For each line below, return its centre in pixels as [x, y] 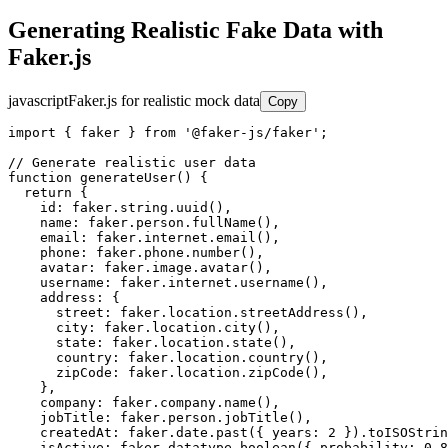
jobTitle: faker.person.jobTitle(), [160, 418]
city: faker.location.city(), [144, 328]
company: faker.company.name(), [144, 403]
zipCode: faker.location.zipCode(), [168, 373]
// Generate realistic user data [132, 163]
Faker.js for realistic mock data [164, 101]
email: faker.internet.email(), [144, 238]
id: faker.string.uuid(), [120, 208]
